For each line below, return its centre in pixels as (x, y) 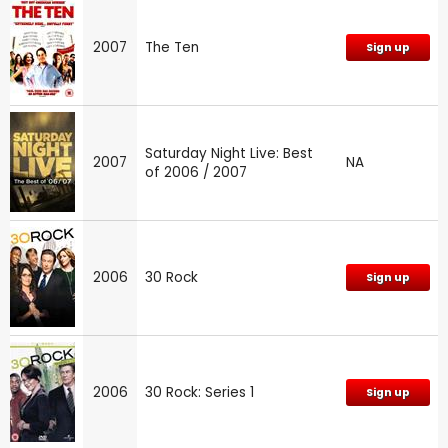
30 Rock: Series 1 (199, 392)
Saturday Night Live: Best (229, 153)
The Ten (172, 47)
